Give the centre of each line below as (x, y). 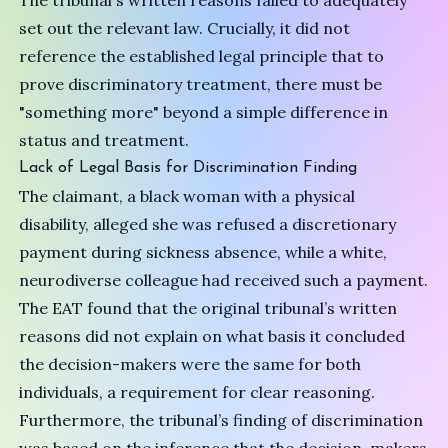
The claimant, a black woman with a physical (187, 196)
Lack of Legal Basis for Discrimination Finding (188, 168)
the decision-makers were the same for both (190, 364)
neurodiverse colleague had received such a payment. (224, 280)
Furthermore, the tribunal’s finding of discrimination (221, 420)
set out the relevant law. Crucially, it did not (185, 28)
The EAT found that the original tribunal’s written (208, 308)
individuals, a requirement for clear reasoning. (197, 392)
